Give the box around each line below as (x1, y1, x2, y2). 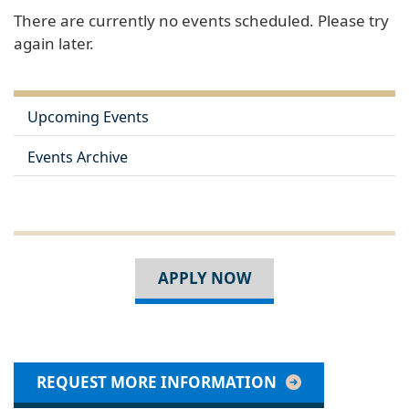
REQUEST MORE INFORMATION (37, 371, 277, 393)
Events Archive (27, 146, 128, 167)
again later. (14, 32, 94, 54)
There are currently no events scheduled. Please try (14, 9, 389, 31)
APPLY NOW (158, 267, 251, 288)
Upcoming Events (27, 107, 149, 128)
